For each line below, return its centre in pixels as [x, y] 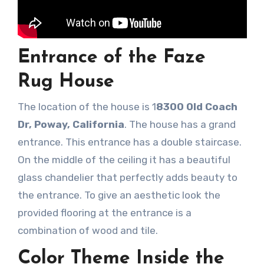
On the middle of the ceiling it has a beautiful [124, 160]
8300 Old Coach [197, 107]
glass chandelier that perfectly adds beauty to [127, 178]
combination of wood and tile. [88, 231]
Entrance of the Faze [111, 57]
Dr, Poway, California [71, 125]
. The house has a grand [180, 125]
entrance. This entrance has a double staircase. [129, 142]
